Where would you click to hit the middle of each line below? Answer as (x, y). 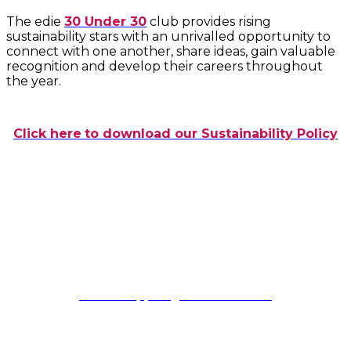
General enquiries (175, 186)
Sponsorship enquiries (175, 322)
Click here (47, 133)
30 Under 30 (105, 21)
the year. (34, 81)
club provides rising (209, 21)
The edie (35, 21)
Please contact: (175, 240)
